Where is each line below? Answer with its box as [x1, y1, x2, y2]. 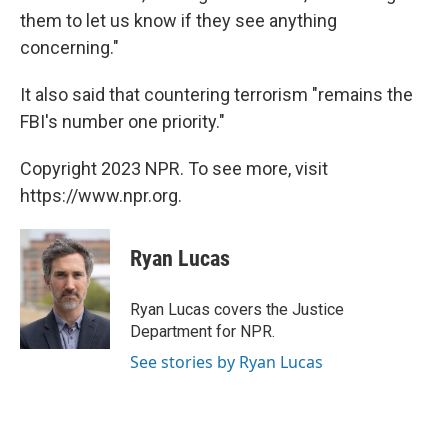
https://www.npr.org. [20, 185, 182, 206]
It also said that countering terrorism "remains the [20, 84, 413, 105]
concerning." [20, 37, 119, 58]
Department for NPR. [130, 322, 275, 341]
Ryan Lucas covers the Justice [130, 300, 344, 319]
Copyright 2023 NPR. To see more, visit [20, 158, 328, 179]
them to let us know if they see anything [20, 10, 337, 31]
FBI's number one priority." [20, 111, 225, 132]
